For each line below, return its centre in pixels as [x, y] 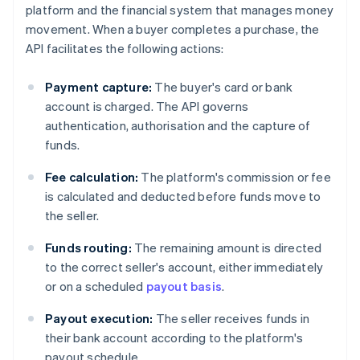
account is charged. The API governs [147, 106]
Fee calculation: [92, 177]
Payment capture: [99, 87]
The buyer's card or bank [223, 87]
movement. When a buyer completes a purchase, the [173, 29]
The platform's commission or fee [235, 177]
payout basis [184, 286]
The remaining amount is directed [227, 248]
